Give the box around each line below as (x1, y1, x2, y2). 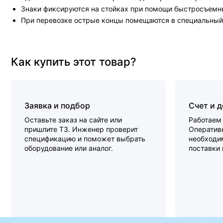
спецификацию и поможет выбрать (24, 134, 145, 143)
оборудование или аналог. (24, 144, 113, 152)
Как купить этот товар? (11, 55, 136, 68)
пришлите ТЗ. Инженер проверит (24, 125, 138, 133)
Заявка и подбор (24, 101, 90, 111)
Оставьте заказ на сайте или (24, 115, 122, 124)
